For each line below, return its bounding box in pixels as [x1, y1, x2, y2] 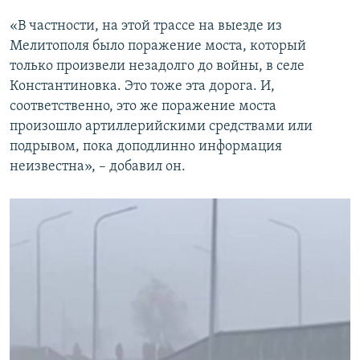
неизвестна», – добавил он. [10, 158, 186, 174]
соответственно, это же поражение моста [10, 98, 276, 114]
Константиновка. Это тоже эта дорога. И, [10, 78, 275, 94]
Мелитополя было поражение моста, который [10, 38, 306, 54]
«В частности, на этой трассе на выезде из [10, 18, 282, 34]
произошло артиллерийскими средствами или [10, 118, 313, 134]
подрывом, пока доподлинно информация [10, 138, 282, 154]
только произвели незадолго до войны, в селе [10, 58, 305, 74]
